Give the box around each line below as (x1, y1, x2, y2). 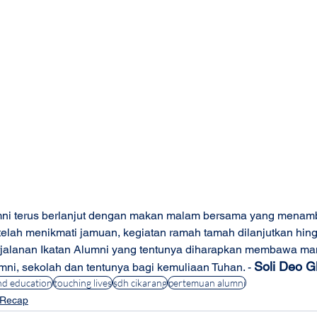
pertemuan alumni (168, 277, 246, 289)
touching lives (54, 277, 112, 289)
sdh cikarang (113, 277, 167, 289)
